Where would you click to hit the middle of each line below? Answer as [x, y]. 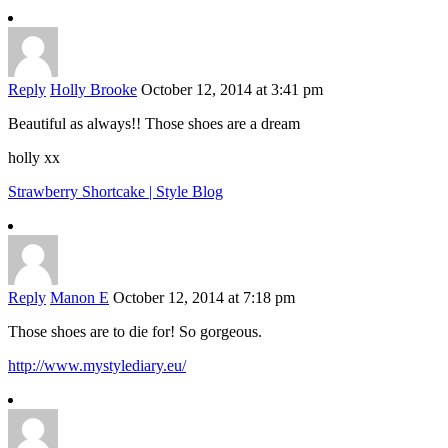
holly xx [34, 158]
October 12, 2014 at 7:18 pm [204, 298]
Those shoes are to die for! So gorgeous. [135, 332]
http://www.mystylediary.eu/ [97, 366]
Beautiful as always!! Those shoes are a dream [154, 124]
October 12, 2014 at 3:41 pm [232, 90]
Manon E [79, 298]
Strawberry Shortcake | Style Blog [115, 192]
